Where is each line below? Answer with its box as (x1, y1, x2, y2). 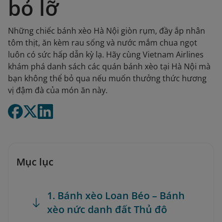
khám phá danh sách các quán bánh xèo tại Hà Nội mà (8, 61, 211, 72)
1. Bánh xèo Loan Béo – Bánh (47, 189, 185, 202)
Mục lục (16, 155, 54, 168)
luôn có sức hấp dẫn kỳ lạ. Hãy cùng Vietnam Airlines (8, 49, 204, 60)
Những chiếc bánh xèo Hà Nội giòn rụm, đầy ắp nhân (8, 25, 205, 36)
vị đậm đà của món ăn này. (8, 85, 108, 96)
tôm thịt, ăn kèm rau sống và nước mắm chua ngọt (8, 37, 197, 48)
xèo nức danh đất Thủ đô (47, 203, 167, 216)
